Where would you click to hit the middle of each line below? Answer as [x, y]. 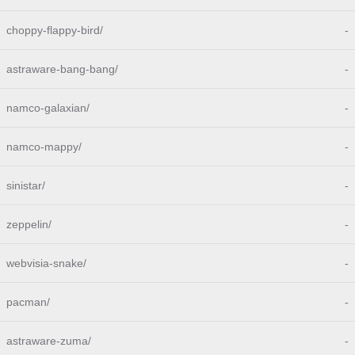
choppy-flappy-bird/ [55, 30]
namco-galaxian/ [48, 108]
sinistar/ [26, 185]
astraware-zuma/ [49, 341]
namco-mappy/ [44, 147]
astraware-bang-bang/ [62, 69]
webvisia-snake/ [46, 263]
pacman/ [28, 302]
